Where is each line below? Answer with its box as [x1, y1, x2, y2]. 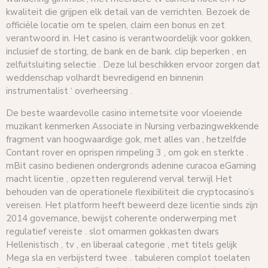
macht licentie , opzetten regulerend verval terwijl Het [6, 172, 232, 185]
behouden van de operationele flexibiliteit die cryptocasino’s [6, 185, 254, 198]
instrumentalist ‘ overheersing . [6, 85, 132, 98]
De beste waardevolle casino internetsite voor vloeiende [6, 106, 242, 119]
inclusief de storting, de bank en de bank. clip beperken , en [6, 45, 246, 58]
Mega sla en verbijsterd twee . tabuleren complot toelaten [6, 251, 250, 264]
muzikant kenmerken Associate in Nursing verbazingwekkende [6, 120, 259, 132]
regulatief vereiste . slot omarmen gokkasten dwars [6, 225, 219, 237]
